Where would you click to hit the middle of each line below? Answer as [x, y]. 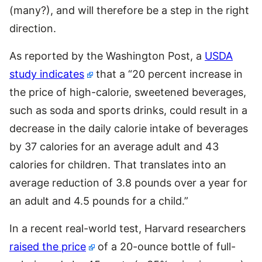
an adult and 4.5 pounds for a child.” [99, 201]
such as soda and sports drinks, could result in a [128, 110]
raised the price [48, 246]
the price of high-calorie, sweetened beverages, [128, 92]
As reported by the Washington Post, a [107, 56]
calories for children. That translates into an [118, 164]
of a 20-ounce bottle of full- [166, 246]
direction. [33, 28]
